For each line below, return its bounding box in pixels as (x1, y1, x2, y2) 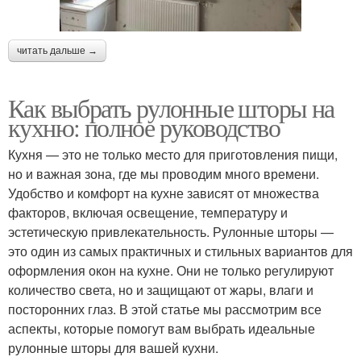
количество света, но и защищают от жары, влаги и (8, 280, 313, 300)
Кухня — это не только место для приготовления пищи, (8, 145, 338, 164)
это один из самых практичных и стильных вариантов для (8, 242, 353, 261)
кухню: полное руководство (8, 110, 280, 145)
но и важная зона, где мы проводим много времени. (8, 164, 319, 184)
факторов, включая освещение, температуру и (8, 203, 288, 222)
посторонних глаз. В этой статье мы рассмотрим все (8, 300, 322, 319)
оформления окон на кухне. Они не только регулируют (8, 261, 334, 280)
